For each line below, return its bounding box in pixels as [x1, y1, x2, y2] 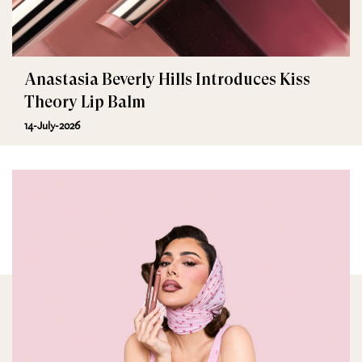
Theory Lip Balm [24, 93, 145, 112]
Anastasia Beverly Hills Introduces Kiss [24, 70, 310, 90]
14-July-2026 [24, 118, 80, 133]
